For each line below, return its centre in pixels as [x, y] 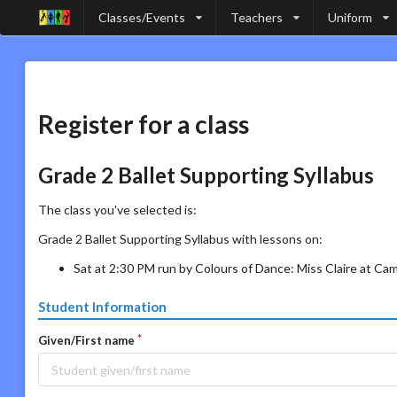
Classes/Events [142, 17]
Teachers [257, 17]
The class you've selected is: [117, 209]
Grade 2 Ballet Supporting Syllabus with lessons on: [180, 238]
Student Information [102, 307]
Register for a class [144, 124]
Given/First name [86, 341]
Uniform [350, 17]
